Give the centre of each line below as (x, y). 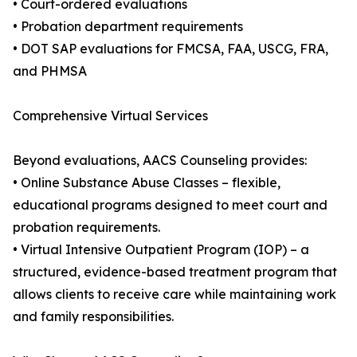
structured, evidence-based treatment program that (175, 272)
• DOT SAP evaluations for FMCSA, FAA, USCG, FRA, (171, 49)
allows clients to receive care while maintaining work (175, 294)
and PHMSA (50, 71)
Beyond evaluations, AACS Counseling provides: (160, 161)
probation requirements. (86, 228)
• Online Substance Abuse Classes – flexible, (147, 183)
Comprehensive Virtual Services (110, 116)
